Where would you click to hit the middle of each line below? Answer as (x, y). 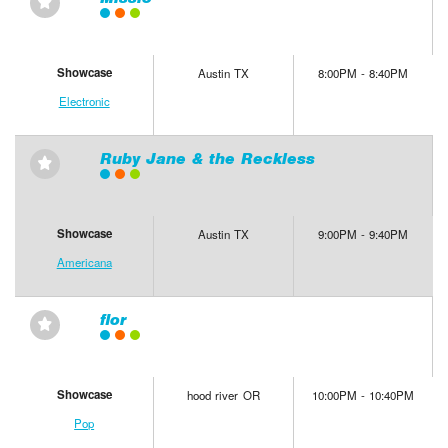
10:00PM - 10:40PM (363, 395)
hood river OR (223, 395)
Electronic (84, 101)
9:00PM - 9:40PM (363, 234)
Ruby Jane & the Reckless (207, 159)
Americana (84, 262)
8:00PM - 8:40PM (363, 73)
